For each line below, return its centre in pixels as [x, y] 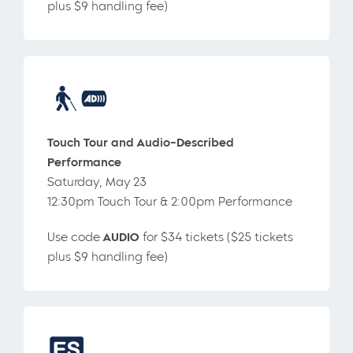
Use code [75, 237]
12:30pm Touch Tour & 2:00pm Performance [170, 201]
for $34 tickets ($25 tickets [216, 237]
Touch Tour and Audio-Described [141, 142]
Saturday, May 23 [97, 182]
